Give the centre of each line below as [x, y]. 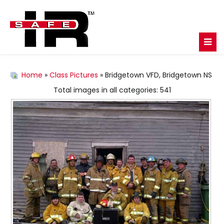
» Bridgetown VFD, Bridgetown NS [155, 75]
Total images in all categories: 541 [112, 90]
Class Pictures [74, 75]
